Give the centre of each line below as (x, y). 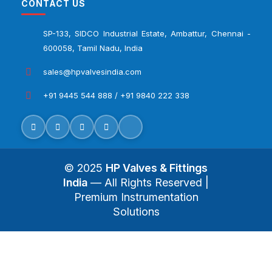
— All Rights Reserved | (148, 183)
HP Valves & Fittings (157, 168)
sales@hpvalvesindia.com (92, 72)
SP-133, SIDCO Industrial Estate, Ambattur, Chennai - (147, 34)
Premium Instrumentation (136, 197)
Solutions (136, 212)
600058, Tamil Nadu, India (93, 48)
